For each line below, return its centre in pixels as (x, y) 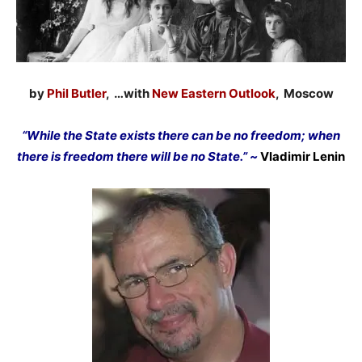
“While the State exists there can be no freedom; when (181, 135)
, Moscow (304, 93)
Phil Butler (76, 93)
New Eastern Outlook (213, 93)
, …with (128, 93)
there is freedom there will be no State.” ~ (139, 156)
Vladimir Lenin (303, 156)
